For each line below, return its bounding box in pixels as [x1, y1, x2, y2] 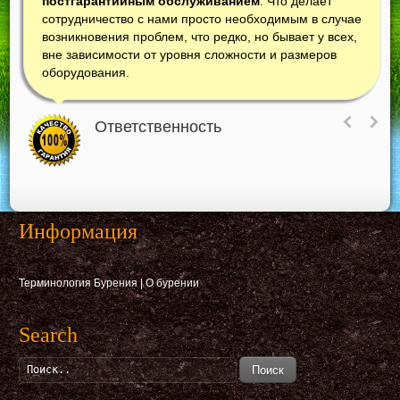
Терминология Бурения [19, 277, 138, 290]
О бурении [146, 277, 200, 290]
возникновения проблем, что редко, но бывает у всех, [42, 29, 358, 45]
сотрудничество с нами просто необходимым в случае [42, 12, 362, 27]
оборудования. [42, 65, 130, 80]
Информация [19, 220, 138, 244]
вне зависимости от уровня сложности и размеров [42, 47, 337, 62]
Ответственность [95, 118, 222, 137]
